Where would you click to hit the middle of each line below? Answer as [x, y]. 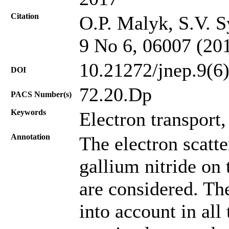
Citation [25, 16]
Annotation [30, 136]
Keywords [28, 112]
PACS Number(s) [41, 94]
